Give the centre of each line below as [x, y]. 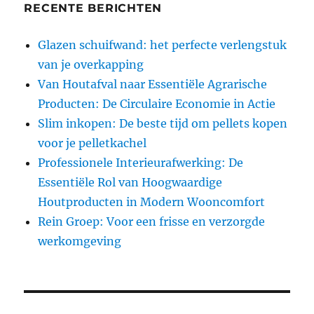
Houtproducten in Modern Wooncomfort [152, 202]
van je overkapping [91, 65]
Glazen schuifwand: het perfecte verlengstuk [163, 45]
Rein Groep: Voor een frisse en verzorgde [152, 222]
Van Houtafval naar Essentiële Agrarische [153, 84]
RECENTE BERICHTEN [93, 8]
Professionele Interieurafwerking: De [141, 163]
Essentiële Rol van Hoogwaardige [130, 183]
